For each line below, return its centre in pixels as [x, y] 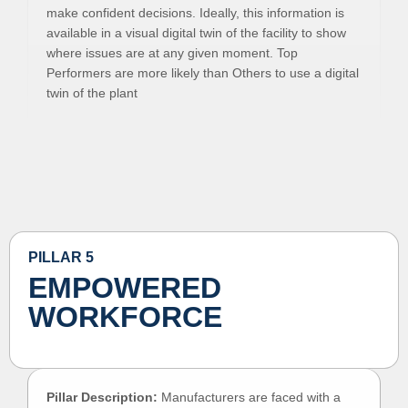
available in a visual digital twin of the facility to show [196, 33]
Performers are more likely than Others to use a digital [203, 73]
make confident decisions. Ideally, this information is [195, 13]
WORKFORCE [125, 317]
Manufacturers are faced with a [249, 397]
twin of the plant [92, 93]
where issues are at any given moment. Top [172, 53]
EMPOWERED [125, 288]
